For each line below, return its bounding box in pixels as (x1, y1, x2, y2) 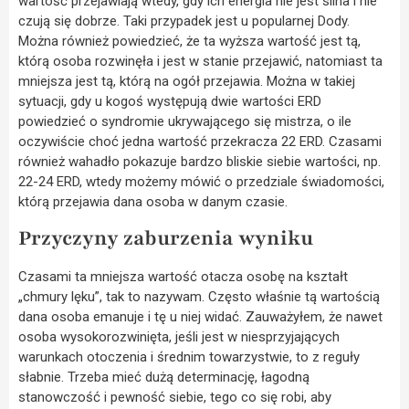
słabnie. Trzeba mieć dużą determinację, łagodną (18, 368, 309, 385)
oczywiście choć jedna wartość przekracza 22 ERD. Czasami (18, 132, 382, 150)
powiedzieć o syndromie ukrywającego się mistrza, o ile (18, 112, 351, 130)
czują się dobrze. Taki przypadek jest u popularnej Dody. (18, 12, 350, 29)
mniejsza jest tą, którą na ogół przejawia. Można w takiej (18, 72, 355, 89)
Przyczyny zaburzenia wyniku (18, 224, 313, 252)
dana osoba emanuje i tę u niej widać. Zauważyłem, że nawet (18, 308, 383, 325)
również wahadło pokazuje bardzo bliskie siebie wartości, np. (18, 152, 381, 170)
